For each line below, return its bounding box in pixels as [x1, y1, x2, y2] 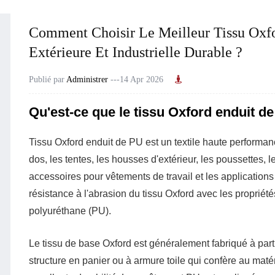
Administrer [66, 75, 108, 85]
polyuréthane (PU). [29, 206, 111, 217]
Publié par [29, 75, 66, 85]
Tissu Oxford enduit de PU [29, 137, 145, 148]
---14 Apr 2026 [108, 75, 163, 85]
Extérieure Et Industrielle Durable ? [29, 44, 242, 60]
